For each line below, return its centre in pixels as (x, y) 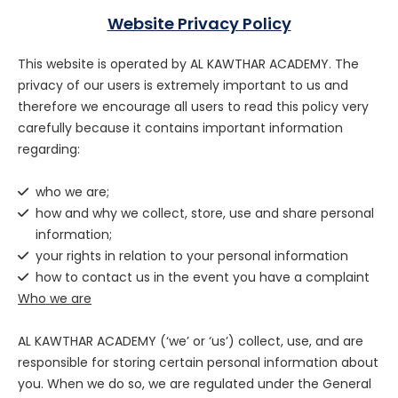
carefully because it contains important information (180, 128)
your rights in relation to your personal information (192, 256)
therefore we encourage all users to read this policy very (193, 107)
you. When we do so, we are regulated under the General (195, 384)
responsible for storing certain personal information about (198, 363)
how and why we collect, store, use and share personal (205, 214)
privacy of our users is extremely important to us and (183, 86)
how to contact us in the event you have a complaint (203, 278)
